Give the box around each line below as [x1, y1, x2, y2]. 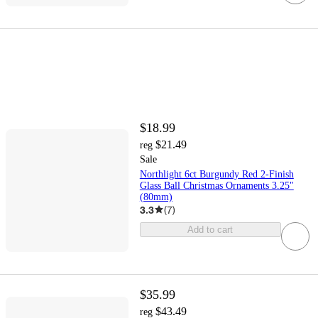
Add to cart [187, 224, 234, 235]
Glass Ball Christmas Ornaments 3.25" [139, 180, 294, 191]
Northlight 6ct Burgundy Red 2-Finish [139, 168, 294, 180]
